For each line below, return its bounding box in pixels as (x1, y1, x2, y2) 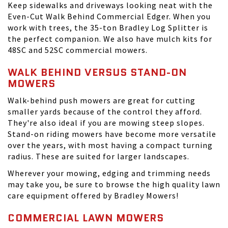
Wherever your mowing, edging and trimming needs (8, 168, 211, 178)
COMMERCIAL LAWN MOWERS (8, 211, 164, 225)
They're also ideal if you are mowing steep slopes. (8, 118, 205, 128)
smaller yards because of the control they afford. (8, 106, 202, 117)
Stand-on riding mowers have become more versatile (8, 129, 216, 139)
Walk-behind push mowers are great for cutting (8, 95, 195, 105)
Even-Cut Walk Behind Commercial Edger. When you (8, 11, 211, 21)
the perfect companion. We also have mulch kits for (8, 34, 212, 44)
